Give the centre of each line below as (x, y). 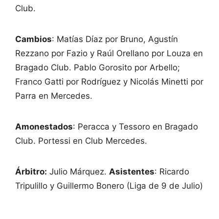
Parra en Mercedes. (54, 96)
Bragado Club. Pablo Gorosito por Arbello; (98, 67)
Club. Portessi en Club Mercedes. (81, 141)
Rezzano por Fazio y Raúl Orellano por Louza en (109, 53)
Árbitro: (31, 171)
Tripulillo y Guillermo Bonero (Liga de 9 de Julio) (109, 186)
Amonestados (44, 126)
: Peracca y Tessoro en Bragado (135, 126)
